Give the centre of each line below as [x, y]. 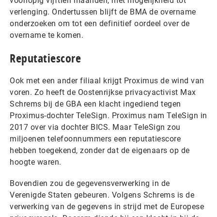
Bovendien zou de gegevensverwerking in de [90, 183]
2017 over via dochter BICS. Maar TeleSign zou [95, 127]
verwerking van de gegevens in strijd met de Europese [107, 207]
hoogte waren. [36, 162]
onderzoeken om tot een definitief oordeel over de [100, 23]
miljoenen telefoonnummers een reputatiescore [95, 139]
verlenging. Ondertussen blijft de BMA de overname [103, 12]
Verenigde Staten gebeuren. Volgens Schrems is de [102, 195]
